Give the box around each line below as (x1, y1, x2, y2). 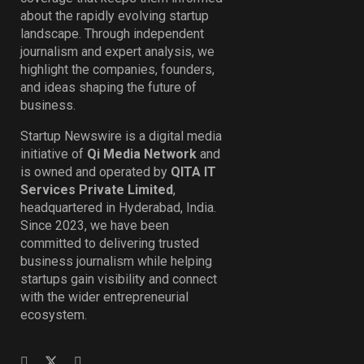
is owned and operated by (20, 164, 171, 180)
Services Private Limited (20, 182, 173, 198)
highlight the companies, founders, (20, 62, 214, 78)
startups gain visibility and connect (20, 271, 217, 288)
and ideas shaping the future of (20, 80, 197, 96)
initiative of (20, 146, 87, 162)
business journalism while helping (20, 253, 212, 270)
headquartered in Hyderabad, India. (20, 200, 216, 216)
